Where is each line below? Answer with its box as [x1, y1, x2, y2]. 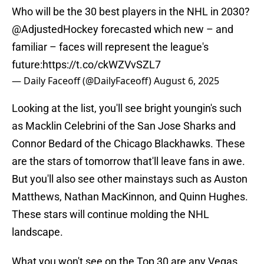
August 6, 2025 [154, 74, 219, 88]
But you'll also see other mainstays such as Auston [12, 173, 247, 186]
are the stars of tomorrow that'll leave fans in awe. [12, 155, 245, 168]
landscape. [12, 226, 63, 239]
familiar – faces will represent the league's [12, 41, 209, 54]
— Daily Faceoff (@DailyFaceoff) [12, 74, 154, 88]
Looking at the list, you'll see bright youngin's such [12, 102, 242, 115]
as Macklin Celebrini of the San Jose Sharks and [12, 120, 236, 133]
